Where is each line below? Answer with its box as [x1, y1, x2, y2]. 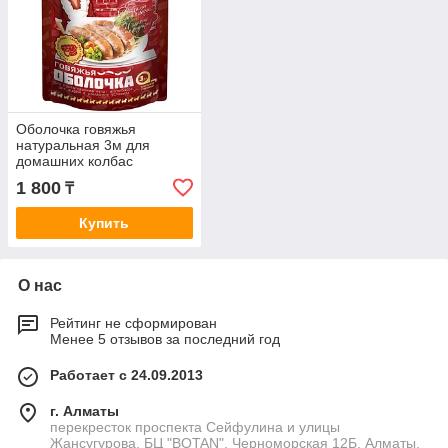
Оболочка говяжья [16, 121, 136, 138]
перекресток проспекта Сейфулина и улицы [50, 419, 340, 436]
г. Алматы [50, 403, 119, 420]
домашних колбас [16, 153, 133, 170]
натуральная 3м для [16, 137, 150, 154]
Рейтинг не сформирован [50, 315, 217, 332]
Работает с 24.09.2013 [50, 367, 203, 384]
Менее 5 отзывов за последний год [50, 331, 280, 348]
